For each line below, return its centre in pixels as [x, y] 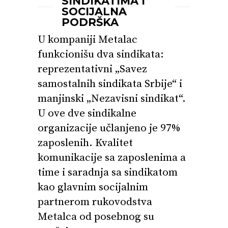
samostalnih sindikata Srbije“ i [110, 84]
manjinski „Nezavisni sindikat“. [112, 99]
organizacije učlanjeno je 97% [109, 128]
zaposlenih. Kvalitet [85, 143]
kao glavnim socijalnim [93, 187]
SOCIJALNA [94, 11]
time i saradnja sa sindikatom [108, 173]
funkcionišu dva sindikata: [101, 54]
